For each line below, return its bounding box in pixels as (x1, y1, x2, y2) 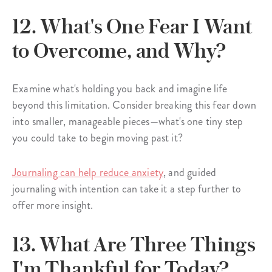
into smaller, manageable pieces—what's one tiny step (12, 114, 243, 130)
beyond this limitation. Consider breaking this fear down (12, 97, 257, 114)
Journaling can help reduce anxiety (12, 165, 164, 181)
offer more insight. (12, 197, 93, 214)
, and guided (163, 165, 217, 181)
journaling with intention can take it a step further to (12, 181, 241, 197)
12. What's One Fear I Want (12, 14, 253, 39)
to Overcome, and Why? (12, 38, 226, 63)
